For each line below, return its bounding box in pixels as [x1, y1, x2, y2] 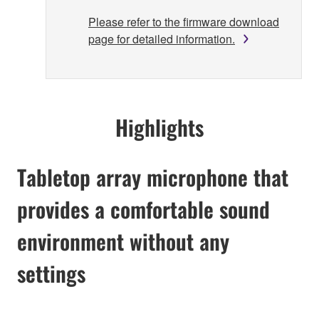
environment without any [17, 224, 229, 257]
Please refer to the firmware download [88, 13, 279, 30]
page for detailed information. [88, 30, 235, 47]
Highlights [115, 110, 204, 143]
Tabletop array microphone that [17, 160, 288, 193]
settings [17, 256, 85, 289]
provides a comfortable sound [17, 192, 270, 225]
